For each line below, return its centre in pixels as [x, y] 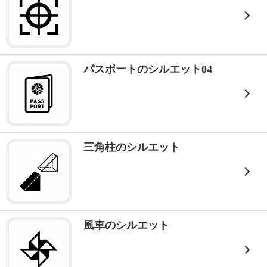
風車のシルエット [126, 225]
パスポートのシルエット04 [148, 69]
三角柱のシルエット [132, 147]
